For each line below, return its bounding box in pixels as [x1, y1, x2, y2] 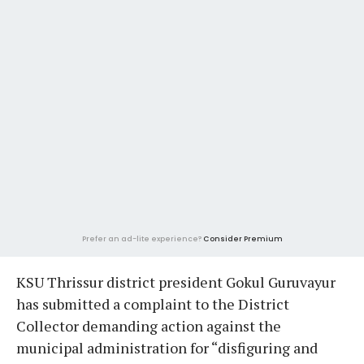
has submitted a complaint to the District [16, 293, 289, 314]
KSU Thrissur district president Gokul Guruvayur [16, 271, 336, 292]
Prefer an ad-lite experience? [81, 233, 203, 244]
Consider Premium [202, 233, 283, 244]
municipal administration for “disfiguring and [16, 337, 318, 357]
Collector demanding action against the [16, 315, 281, 336]
